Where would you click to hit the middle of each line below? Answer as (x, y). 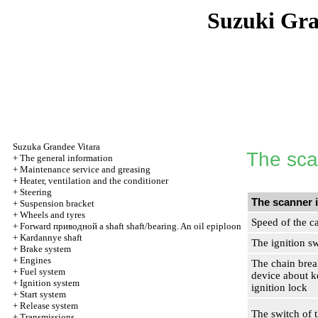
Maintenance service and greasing (85, 169)
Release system (49, 306)
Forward (37, 226)
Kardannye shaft (51, 237)
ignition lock (279, 287)
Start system (43, 294)
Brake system (45, 249)
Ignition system (50, 283)
